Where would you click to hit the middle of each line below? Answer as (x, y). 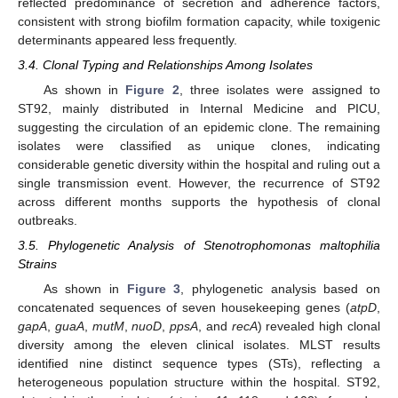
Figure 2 (152, 89)
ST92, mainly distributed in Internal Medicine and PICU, (199, 108)
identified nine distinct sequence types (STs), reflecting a (199, 364)
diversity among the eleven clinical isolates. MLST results (199, 345)
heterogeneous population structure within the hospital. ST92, (199, 382)
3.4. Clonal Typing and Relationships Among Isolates (165, 64)
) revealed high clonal (319, 326)
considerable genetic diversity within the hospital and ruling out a (199, 164)
